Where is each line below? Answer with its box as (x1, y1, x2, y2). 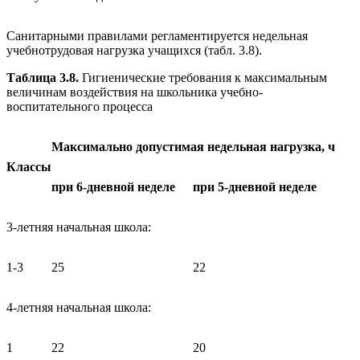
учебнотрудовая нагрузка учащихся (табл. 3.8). (6, 43, 262, 57)
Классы (6, 159, 51, 174)
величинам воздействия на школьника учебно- (6, 84, 263, 99)
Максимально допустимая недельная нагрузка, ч (51, 139, 335, 153)
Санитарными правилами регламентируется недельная (6, 28, 308, 43)
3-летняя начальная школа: (6, 219, 151, 234)
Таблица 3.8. (6, 70, 82, 84)
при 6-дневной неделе (51, 179, 175, 194)
